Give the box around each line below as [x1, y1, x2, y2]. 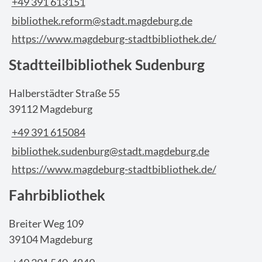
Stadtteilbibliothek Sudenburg [9, 55, 205, 73]
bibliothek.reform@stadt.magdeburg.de [11, 13, 192, 27]
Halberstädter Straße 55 [9, 86, 120, 99]
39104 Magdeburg [9, 232, 92, 246]
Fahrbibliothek [9, 185, 105, 204]
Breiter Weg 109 [9, 216, 84, 230]
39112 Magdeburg [9, 102, 92, 115]
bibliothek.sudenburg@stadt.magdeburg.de [11, 144, 209, 157]
